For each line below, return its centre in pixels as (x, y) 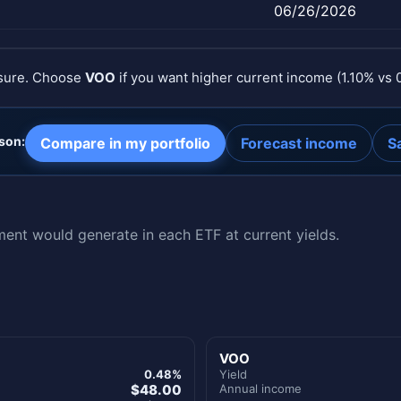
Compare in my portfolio (125, 143)
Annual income (260, 388)
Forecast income (299, 143)
